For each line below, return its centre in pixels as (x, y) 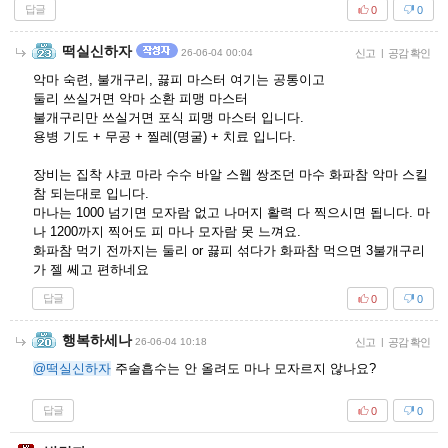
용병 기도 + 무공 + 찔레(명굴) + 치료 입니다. (164, 136)
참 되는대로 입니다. (93, 193)
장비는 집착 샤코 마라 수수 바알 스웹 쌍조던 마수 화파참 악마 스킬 (230, 174)
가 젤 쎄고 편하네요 (91, 269)
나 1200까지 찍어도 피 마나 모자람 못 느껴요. (167, 231)
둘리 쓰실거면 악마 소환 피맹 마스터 (140, 98)
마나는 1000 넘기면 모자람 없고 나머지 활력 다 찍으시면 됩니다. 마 (231, 212)
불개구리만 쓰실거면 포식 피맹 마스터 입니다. (168, 117)
